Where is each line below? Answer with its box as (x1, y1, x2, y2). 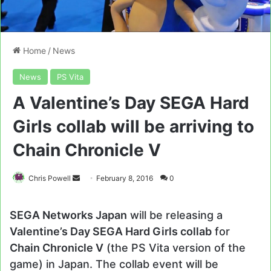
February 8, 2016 (96, 174, 153, 183)
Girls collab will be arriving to (13, 116, 254, 137)
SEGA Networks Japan (10, 209, 127, 222)
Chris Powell (28, 174, 71, 183)
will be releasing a (127, 209, 223, 222)
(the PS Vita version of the (103, 241, 246, 255)
